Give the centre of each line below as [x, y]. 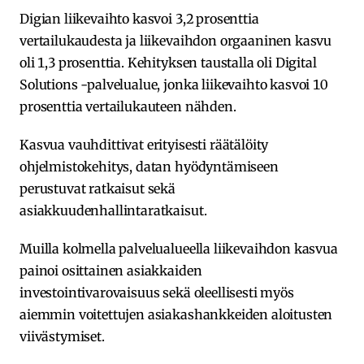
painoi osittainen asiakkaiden [111, 270]
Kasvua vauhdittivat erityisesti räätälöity [144, 144]
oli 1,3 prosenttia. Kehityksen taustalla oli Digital [168, 62]
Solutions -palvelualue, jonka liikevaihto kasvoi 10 [173, 84]
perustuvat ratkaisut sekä [97, 188]
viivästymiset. [62, 336]
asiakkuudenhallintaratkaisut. [113, 210]
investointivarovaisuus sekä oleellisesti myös [157, 292]
